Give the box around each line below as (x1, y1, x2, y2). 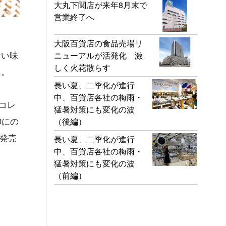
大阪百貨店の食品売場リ (54, 37, 143, 49)
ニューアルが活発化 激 (54, 49, 143, 61)
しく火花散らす (54, 61, 110, 73)
